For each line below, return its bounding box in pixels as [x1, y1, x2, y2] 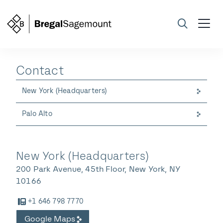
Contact [16, 66, 64, 78]
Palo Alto [22, 111, 52, 117]
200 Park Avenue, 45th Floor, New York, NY [16, 166, 181, 174]
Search [171, 79, 197, 87]
